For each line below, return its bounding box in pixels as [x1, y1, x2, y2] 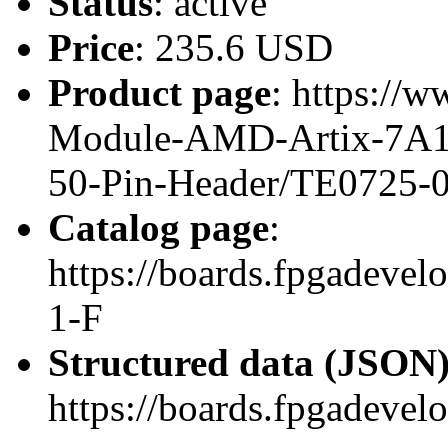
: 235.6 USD [134, 25, 333, 69]
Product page [48, 70, 271, 114]
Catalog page [48, 205, 269, 249]
